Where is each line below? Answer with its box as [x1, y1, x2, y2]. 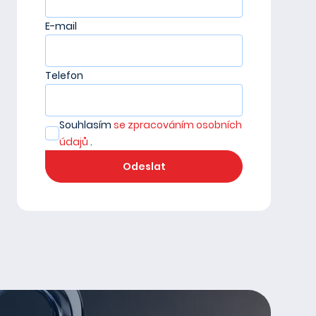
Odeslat [122, 159, 166, 174]
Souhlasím [59, 118, 114, 132]
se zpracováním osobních [114, 118, 242, 132]
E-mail [45, 19, 77, 33]
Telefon [45, 68, 83, 83]
